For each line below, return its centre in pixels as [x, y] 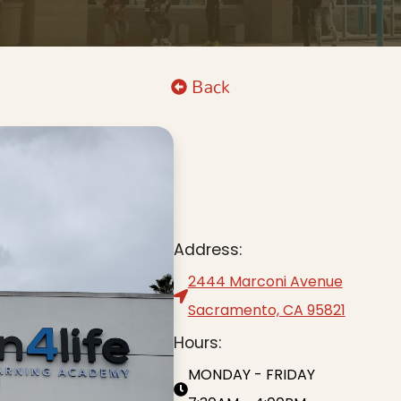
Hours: [197, 342]
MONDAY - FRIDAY [251, 374]
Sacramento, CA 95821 [266, 310]
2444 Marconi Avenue [265, 281]
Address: [207, 249]
